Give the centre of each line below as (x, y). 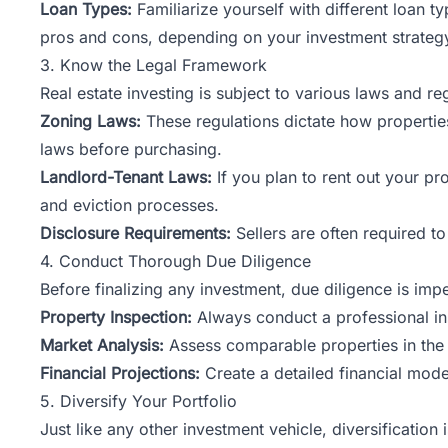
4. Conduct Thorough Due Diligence (175, 260)
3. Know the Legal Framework (153, 64)
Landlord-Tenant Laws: (126, 176)
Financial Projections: (120, 372)
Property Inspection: (116, 316)
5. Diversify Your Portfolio (138, 400)
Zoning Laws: (90, 120)
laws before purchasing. (131, 148)
